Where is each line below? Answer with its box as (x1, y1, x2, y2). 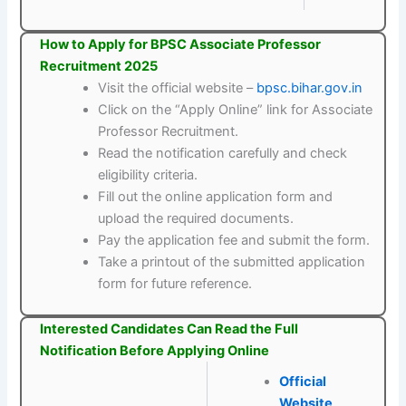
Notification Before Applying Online (40, 343, 270, 360)
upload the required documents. (98, 210, 295, 227)
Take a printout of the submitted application (98, 254, 366, 271)
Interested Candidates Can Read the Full (40, 321, 299, 338)
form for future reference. (98, 275, 253, 293)
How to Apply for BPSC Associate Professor (40, 36, 322, 53)
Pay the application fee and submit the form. (98, 232, 371, 249)
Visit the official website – (98, 80, 257, 97)
